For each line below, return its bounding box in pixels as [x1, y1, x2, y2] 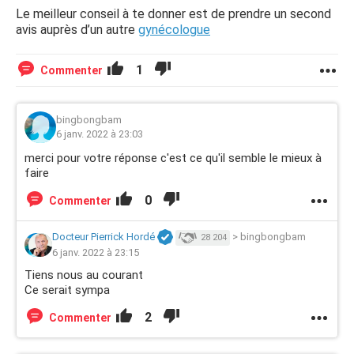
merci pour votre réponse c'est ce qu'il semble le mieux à [24, 151, 322, 165]
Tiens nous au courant [24, 268, 143, 283]
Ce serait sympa [24, 283, 110, 298]
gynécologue [138, 22, 210, 37]
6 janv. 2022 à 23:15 [52, 247, 139, 259]
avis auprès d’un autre [16, 22, 138, 37]
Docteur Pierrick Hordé [52, 231, 155, 243]
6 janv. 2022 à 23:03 [56, 128, 143, 140]
